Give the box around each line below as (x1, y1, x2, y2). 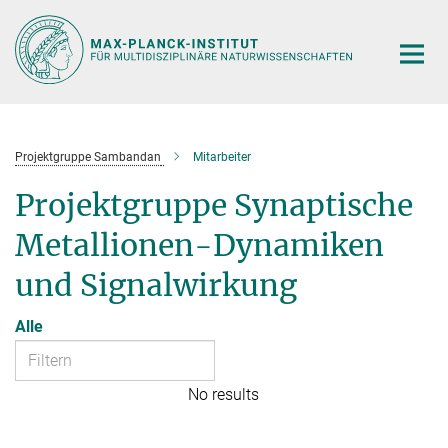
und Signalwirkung (15, 265, 297, 304)
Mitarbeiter (193, 149, 251, 164)
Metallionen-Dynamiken (15, 225, 384, 264)
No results (188, 384, 260, 404)
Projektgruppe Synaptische (15, 185, 413, 224)
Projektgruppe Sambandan (15, 149, 161, 164)
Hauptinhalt (5, 9, 88, 28)
